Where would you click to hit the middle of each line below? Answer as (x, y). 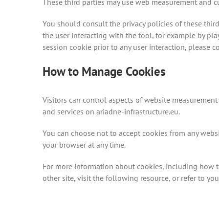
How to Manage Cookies (104, 71)
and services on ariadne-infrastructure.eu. (111, 111)
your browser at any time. (84, 145)
